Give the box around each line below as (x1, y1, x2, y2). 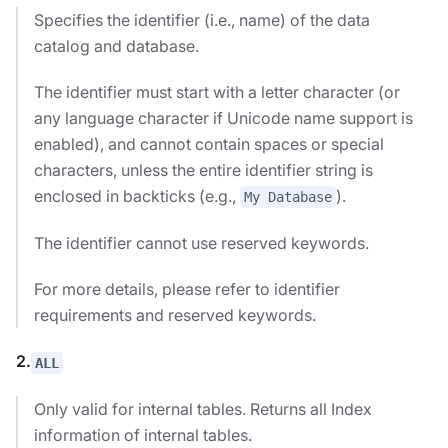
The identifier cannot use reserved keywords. (34, 233, 369, 254)
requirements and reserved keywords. (34, 305, 316, 326)
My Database (244, 189, 332, 206)
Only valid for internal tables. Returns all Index (34, 399, 372, 420)
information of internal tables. (34, 425, 252, 446)
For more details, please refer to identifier (34, 279, 340, 300)
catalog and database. (34, 35, 199, 56)
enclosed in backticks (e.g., (34, 185, 240, 206)
